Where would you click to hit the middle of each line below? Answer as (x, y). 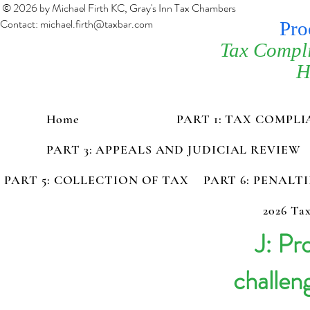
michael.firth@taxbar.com (97, 24)
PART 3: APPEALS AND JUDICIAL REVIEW (174, 149)
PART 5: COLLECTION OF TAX (97, 180)
